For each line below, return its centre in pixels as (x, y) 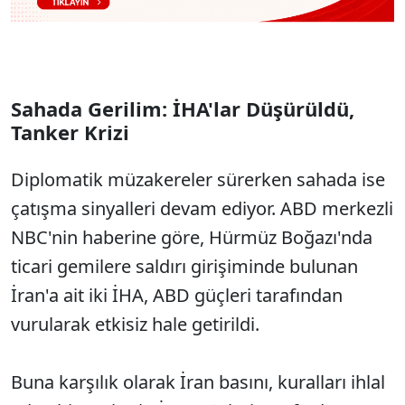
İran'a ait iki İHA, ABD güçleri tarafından (177, 296)
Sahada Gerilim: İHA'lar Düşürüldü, (183, 109)
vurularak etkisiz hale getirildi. (135, 325)
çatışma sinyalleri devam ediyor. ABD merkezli (202, 209)
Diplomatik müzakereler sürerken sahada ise (198, 180)
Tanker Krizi (70, 132)
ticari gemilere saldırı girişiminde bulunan (184, 267)
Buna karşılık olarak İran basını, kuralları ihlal (198, 382)
